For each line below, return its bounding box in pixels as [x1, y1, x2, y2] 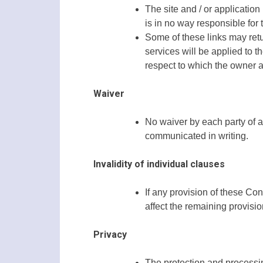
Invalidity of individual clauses [93, 159, 225, 170]
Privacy [93, 229, 127, 241]
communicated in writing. [145, 131, 248, 141]
